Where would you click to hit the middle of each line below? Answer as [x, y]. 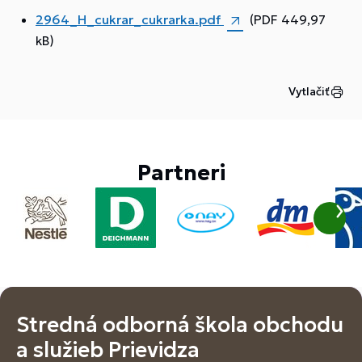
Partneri [181, 173]
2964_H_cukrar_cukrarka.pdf [130, 19]
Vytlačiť [309, 91]
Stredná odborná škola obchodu [180, 325]
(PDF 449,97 [288, 19]
